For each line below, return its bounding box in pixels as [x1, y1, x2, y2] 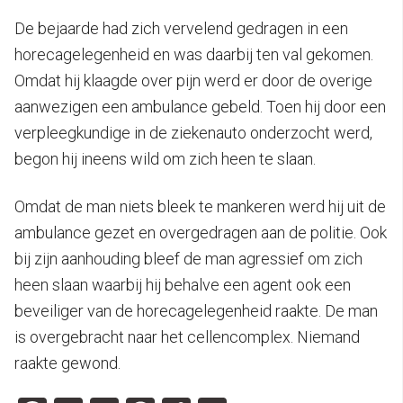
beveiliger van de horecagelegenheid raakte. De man [14, 301, 378, 321]
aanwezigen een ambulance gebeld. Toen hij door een [14, 97, 386, 117]
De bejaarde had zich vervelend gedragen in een [14, 19, 348, 39]
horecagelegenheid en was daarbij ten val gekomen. [14, 45, 373, 65]
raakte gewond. [14, 354, 121, 373]
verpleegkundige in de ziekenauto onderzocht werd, [14, 123, 372, 143]
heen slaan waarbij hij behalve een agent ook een [14, 275, 351, 295]
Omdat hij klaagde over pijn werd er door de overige [14, 71, 372, 91]
